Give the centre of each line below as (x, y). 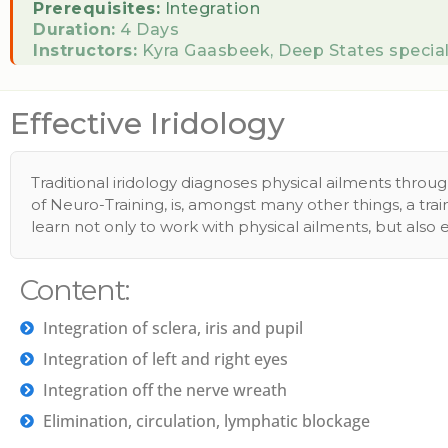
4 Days (147, 29)
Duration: (74, 29)
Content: (74, 290)
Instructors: (85, 50)
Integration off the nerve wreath (164, 390)
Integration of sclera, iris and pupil (172, 328)
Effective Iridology (147, 123)
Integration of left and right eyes (165, 359)
